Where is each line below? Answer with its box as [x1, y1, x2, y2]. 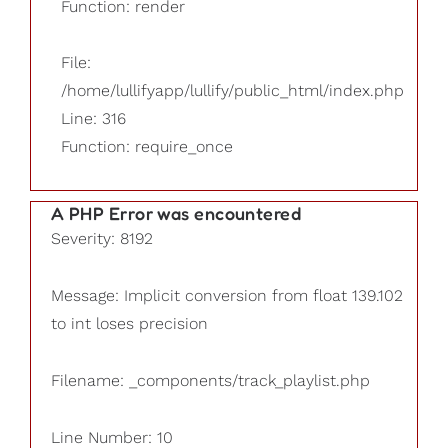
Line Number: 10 [51, 428, 173, 446]
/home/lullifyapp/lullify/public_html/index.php [61, 82, 404, 100]
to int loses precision [51, 314, 208, 332]
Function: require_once [61, 138, 233, 156]
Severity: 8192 [51, 230, 153, 248]
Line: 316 [61, 110, 126, 128]
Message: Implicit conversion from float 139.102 [51, 286, 403, 304]
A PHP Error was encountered [51, 202, 302, 225]
